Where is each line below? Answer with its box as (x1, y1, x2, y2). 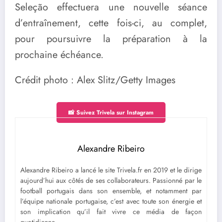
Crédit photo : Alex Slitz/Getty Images (15, 72, 175, 87)
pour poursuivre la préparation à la (15, 31, 207, 46)
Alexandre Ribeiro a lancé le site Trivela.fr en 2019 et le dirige (20, 165, 202, 175)
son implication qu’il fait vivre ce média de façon (20, 206, 202, 217)
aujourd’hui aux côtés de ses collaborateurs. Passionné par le (20, 175, 202, 185)
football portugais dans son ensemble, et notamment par (20, 185, 202, 196)
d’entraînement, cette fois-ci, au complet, (15, 15, 207, 30)
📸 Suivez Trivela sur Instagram (68, 108, 154, 117)
